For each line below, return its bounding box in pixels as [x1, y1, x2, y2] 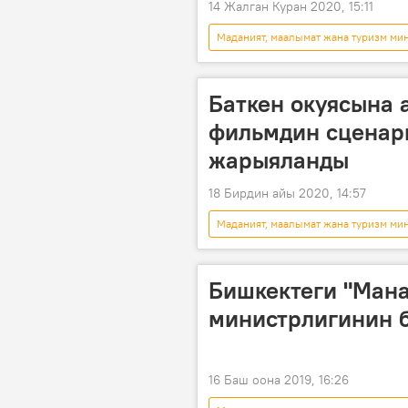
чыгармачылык [217, 56, 293, 71]
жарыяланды [209, 144, 349, 175]
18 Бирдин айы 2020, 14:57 [209, 184, 366, 201]
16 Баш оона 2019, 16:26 [209, 372, 349, 389]
